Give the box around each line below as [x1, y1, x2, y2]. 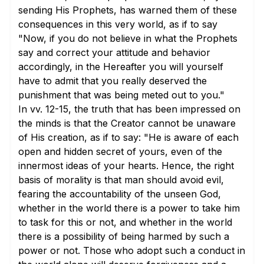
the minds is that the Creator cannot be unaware [18, 117, 236, 129]
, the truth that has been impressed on [68, 103, 240, 115]
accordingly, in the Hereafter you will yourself [18, 61, 223, 72]
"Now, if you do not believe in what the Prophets [18, 32, 237, 44]
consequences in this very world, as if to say [18, 18, 217, 30]
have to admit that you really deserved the [18, 75, 207, 87]
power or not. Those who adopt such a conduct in [18, 245, 245, 256]
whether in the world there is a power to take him [18, 202, 240, 214]
